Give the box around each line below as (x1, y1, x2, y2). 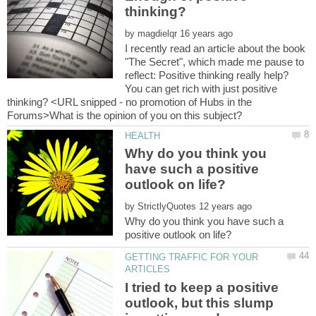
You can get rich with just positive (125, 83, 278, 95)
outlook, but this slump (125, 295, 274, 310)
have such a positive (125, 162, 260, 177)
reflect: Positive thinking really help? (125, 69, 289, 82)
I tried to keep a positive (125, 279, 279, 295)
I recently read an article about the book (125, 42, 306, 55)
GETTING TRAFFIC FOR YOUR (125, 252, 259, 263)
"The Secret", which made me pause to (125, 56, 305, 68)
